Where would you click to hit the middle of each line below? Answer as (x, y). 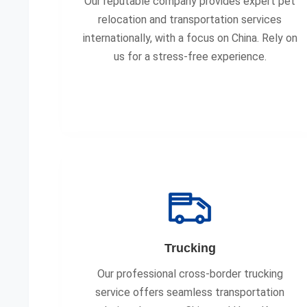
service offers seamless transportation (190, 292)
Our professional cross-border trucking (190, 274)
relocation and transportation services (190, 20)
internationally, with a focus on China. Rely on (190, 38)
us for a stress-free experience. (190, 57)
